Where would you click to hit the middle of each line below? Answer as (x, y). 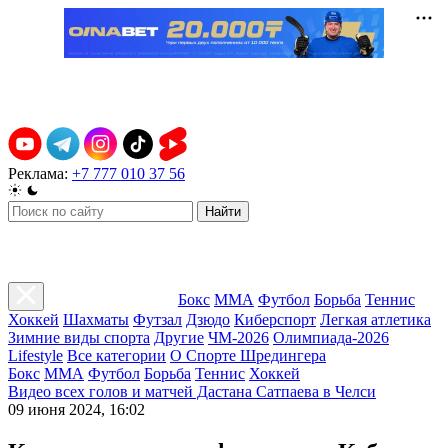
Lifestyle (35, 355)
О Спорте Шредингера (248, 355)
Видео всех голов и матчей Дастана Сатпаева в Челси (192, 391)
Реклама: (38, 173)
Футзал (157, 319)
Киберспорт (275, 319)
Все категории (116, 355)
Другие (179, 337)
